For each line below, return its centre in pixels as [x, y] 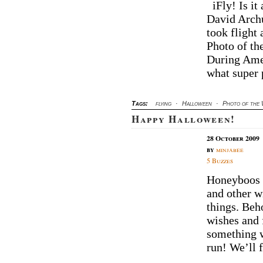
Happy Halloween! [184, 119]
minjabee [230, 149]
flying [163, 104]
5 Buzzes [220, 160]
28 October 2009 [233, 138]
